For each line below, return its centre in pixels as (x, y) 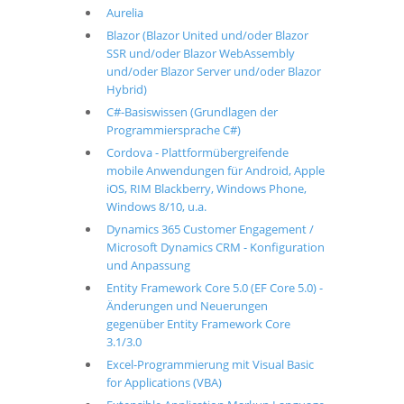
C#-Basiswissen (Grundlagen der (192, 112)
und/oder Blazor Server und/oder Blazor (213, 71)
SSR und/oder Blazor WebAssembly (200, 53)
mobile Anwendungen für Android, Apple (215, 170)
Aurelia (124, 13)
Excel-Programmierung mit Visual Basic (210, 364)
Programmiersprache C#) (173, 130)
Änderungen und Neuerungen (187, 306)
